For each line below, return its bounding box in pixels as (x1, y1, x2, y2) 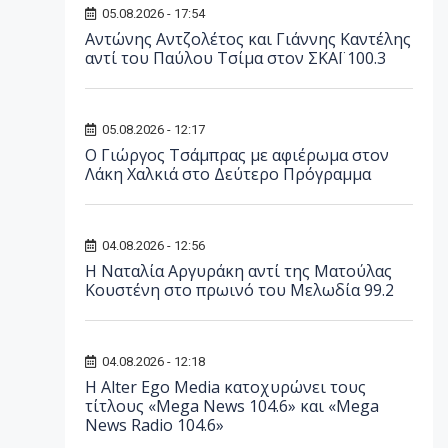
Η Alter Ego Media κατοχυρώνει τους (85, 376, 366, 398)
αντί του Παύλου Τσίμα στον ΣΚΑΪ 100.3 (85, 47, 386, 69)
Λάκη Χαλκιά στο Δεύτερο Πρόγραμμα (85, 163, 371, 185)
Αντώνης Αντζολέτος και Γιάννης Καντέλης (85, 28, 411, 50)
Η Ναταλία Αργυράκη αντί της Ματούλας (85, 260, 392, 282)
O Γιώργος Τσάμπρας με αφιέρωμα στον (85, 144, 389, 166)
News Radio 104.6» (85, 414, 224, 436)
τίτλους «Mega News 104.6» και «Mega (85, 395, 379, 417)
